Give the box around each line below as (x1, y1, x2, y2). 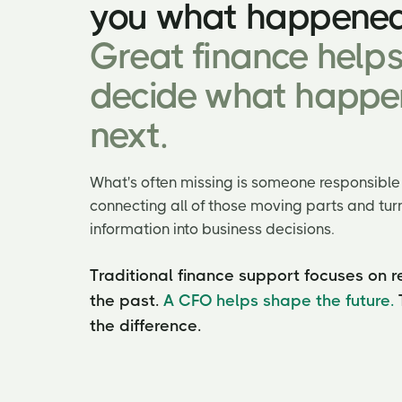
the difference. (90, 317, 201, 335)
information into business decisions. (90, 221, 335, 238)
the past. (90, 292, 163, 310)
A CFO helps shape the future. (163, 292, 394, 310)
